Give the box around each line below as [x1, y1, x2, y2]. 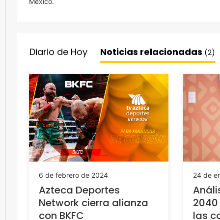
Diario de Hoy [29, 46, 87, 58]
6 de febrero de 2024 [39, 170, 108, 179]
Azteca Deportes [39, 183, 120, 197]
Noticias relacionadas [100, 46, 204, 58]
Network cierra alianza [39, 195, 148, 210]
